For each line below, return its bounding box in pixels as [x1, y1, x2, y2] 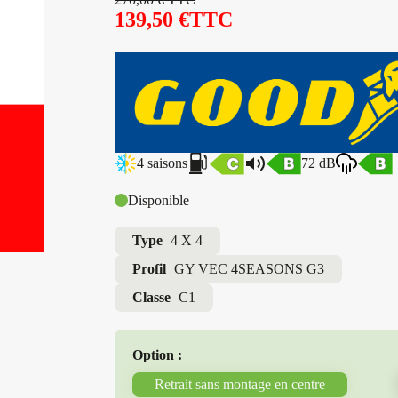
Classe [132, 289, 171, 305]
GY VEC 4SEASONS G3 [171, 260, 325, 276]
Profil [132, 260, 167, 276]
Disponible [128, 192, 190, 208]
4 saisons [137, 155, 188, 171]
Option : [132, 346, 183, 362]
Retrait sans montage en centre [155, 376, 326, 392]
